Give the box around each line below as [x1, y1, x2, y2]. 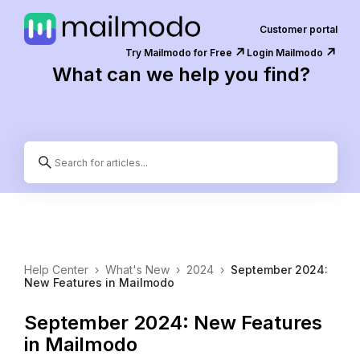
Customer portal [260, 22, 337, 35]
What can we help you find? [51, 63, 310, 86]
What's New [105, 263, 170, 276]
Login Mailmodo [247, 47, 323, 59]
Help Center [24, 263, 88, 276]
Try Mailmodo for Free [125, 47, 232, 59]
